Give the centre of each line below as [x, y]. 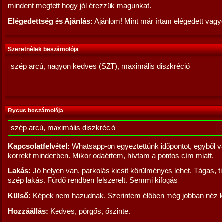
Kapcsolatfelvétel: [39, 146]
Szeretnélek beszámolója [43, 49]
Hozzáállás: [28, 211]
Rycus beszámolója [36, 111]
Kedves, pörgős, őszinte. [89, 211]
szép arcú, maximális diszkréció [63, 128]
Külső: [19, 196]
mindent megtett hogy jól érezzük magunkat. [80, 6]
